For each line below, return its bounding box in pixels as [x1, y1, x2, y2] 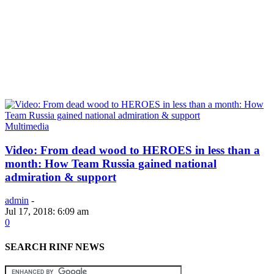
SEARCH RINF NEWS [5, 241, 105, 252]
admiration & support [5, 170, 116, 183]
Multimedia [5, 120, 49, 131]
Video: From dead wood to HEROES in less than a [5, 143, 260, 157]
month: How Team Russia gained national [5, 157, 217, 170]
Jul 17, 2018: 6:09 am [5, 206, 89, 217]
